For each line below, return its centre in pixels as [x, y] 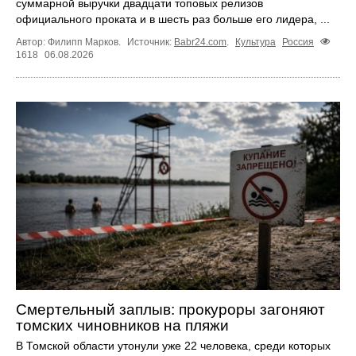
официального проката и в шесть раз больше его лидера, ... [173, 19]
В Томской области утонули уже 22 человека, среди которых [173, 346]
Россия [298, 43]
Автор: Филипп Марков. [70, 43]
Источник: [151, 43]
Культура [255, 43]
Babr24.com [200, 43]
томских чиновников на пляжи [122, 326]
